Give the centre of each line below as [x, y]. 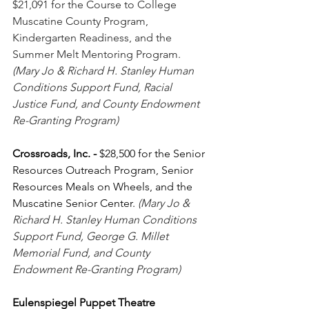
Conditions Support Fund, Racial [93, 88]
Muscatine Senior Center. [75, 203]
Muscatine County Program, [82, 21]
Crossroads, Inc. [51, 154]
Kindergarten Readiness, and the [93, 38]
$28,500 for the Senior [152, 154]
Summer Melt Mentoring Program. [98, 54]
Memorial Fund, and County [82, 253]
